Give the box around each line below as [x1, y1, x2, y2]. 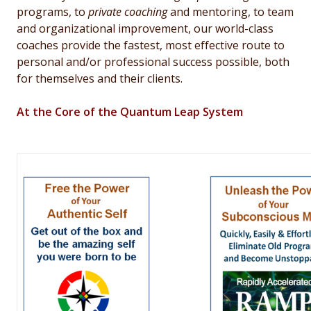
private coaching [88, 3, 167, 19]
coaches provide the [17, 37, 124, 53]
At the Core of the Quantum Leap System [17, 103, 243, 119]
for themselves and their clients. [17, 70, 183, 86]
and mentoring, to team [167, 3, 294, 19]
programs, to [17, 3, 88, 19]
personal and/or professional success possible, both [17, 53, 289, 69]
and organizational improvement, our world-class [17, 20, 274, 36]
